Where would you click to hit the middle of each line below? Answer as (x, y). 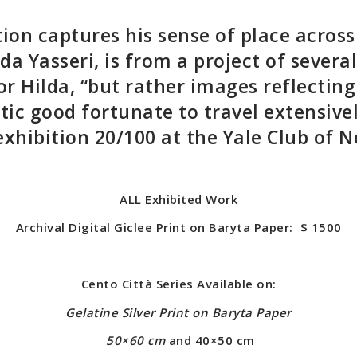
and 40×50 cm (212, 340)
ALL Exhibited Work (178, 199)
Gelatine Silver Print (129, 312)
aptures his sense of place (172, 35)
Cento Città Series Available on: (178, 284)
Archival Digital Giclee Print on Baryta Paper (152, 227)
